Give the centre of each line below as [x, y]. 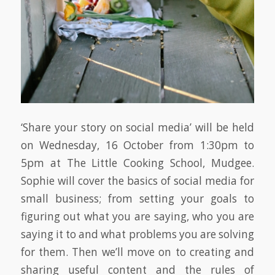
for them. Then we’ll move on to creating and [137, 252]
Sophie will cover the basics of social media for [137, 180]
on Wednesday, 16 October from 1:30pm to [137, 145]
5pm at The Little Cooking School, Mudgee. [137, 163]
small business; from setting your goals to [137, 198]
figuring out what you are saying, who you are [137, 216]
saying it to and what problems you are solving [137, 234]
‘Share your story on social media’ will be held [137, 127]
